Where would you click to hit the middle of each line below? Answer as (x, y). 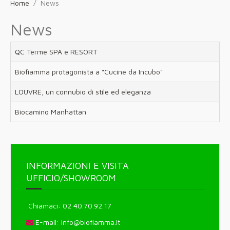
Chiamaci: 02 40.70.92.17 (69, 206)
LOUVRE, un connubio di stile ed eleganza (83, 92)
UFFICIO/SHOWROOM (71, 178)
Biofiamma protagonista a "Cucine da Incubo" (89, 72)
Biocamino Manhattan (51, 112)
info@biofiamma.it (91, 222)
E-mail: (47, 222)
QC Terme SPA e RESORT (56, 52)
